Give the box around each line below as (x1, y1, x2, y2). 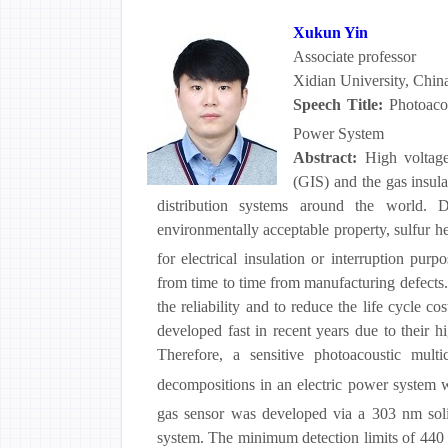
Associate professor (293, 48, 416, 65)
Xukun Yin (293, 24, 368, 41)
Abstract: (293, 149, 365, 167)
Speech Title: (293, 96, 389, 113)
